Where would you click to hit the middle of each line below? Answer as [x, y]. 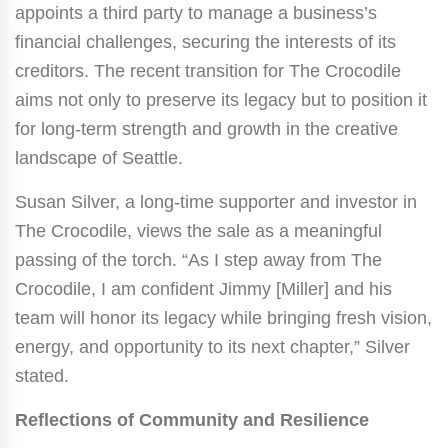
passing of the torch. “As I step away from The [198, 259]
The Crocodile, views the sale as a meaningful [198, 230]
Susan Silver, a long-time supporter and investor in [216, 201]
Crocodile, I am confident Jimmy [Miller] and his [203, 288]
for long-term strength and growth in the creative [206, 128]
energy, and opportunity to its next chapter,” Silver [212, 346]
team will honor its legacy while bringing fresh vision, [223, 317]
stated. [42, 375]
